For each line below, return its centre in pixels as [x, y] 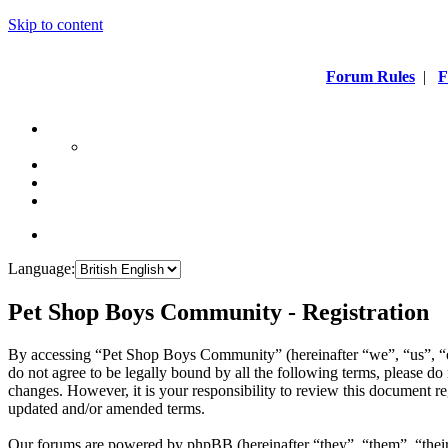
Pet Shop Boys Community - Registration [218, 311]
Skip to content [55, 24]
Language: [41, 268]
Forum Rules [370, 76]
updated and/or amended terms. [106, 408]
